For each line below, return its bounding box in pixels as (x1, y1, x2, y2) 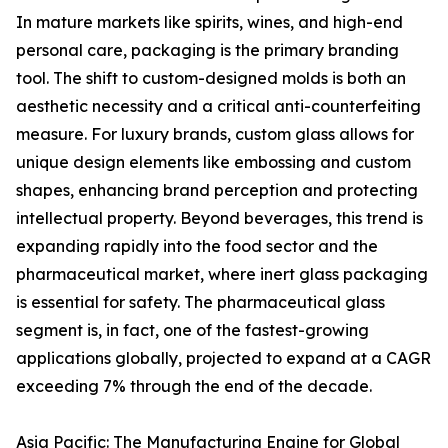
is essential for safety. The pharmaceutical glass (16, 292, 385, 312)
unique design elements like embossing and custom (16, 152, 411, 172)
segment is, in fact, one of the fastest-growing (16, 320, 369, 340)
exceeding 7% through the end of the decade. (16, 376, 372, 396)
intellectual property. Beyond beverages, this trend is (16, 208, 423, 228)
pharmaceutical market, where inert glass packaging (16, 264, 428, 284)
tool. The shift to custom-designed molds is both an (16, 68, 406, 88)
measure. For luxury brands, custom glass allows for (16, 124, 414, 144)
